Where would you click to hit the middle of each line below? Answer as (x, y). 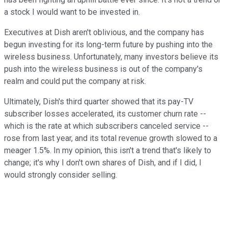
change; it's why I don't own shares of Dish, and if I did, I (103, 162)
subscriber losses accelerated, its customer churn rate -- (105, 113)
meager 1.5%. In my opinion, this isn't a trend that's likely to (108, 150)
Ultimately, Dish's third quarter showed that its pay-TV (99, 101)
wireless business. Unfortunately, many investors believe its (111, 56)
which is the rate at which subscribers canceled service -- (106, 126)
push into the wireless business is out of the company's (103, 69)
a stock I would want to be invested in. (72, 12)
